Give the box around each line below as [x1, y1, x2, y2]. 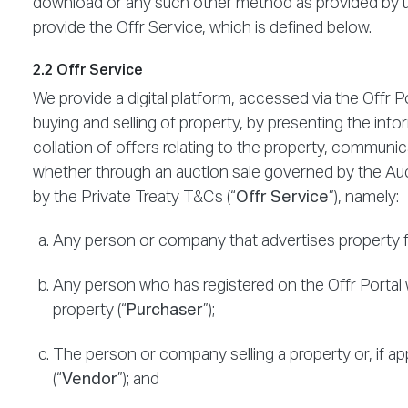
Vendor [61, 371, 117, 388]
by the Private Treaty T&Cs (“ [33, 189, 236, 206]
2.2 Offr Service [33, 63, 143, 78]
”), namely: [329, 189, 399, 206]
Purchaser [126, 301, 203, 319]
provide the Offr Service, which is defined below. [33, 19, 372, 36]
